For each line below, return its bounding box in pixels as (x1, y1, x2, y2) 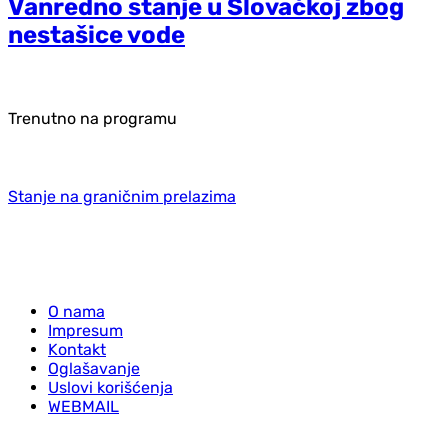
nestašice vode (8, 20, 185, 49)
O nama (48, 301, 105, 321)
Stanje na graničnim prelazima (8, 186, 236, 206)
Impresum (48, 320, 123, 340)
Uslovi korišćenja (48, 377, 173, 397)
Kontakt (48, 339, 106, 359)
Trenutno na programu (8, 108, 177, 128)
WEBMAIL (48, 396, 119, 416)
